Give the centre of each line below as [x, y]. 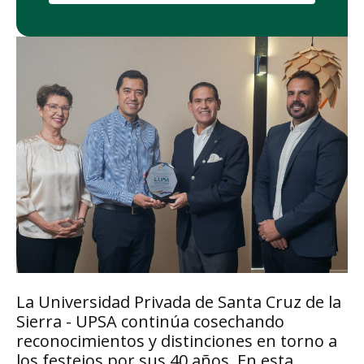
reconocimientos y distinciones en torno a [177, 341]
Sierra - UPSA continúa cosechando [150, 322]
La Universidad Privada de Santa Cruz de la [179, 302]
